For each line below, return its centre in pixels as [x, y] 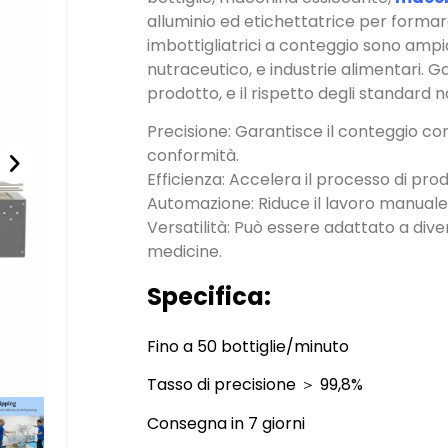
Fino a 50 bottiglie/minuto [248, 308]
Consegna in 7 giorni [226, 385]
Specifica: [209, 258]
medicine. [185, 214]
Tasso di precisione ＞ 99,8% [255, 347]
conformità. [193, 118]
